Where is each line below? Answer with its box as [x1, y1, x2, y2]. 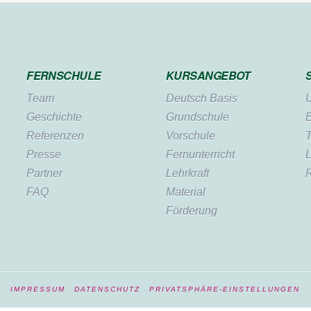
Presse [26, 148, 62, 160]
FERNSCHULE [26, 67, 101, 83]
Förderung [165, 204, 217, 217]
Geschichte [26, 110, 83, 123]
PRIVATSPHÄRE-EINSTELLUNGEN [149, 285, 301, 293]
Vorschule [165, 129, 215, 142]
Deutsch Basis [165, 92, 237, 104]
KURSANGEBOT [165, 67, 251, 83]
